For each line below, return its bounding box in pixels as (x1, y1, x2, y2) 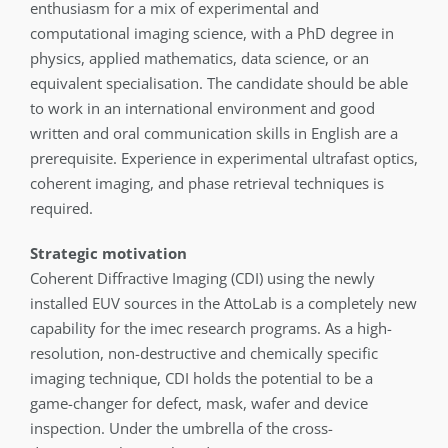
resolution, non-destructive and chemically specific (29, 343, 378, 363)
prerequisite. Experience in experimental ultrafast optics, (29, 148, 418, 168)
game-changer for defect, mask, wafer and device (29, 393, 368, 413)
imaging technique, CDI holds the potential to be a (29, 368, 373, 388)
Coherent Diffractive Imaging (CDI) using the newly (29, 268, 375, 288)
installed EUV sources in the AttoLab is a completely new (29, 293, 417, 313)
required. (29, 198, 93, 218)
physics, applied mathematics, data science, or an (29, 48, 369, 68)
